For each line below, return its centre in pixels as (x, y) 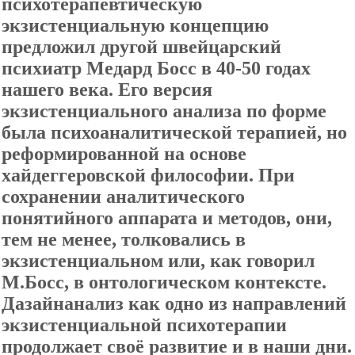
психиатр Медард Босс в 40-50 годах (156, 68)
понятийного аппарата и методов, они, (167, 218)
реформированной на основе (124, 154)
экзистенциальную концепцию (135, 25)
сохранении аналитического (123, 197)
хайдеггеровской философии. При (148, 175)
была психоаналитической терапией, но (174, 132)
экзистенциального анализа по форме (164, 111)
